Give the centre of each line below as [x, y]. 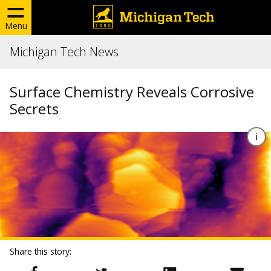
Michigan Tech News [64, 52]
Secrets [34, 109]
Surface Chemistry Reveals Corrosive [132, 92]
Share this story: [41, 252]
